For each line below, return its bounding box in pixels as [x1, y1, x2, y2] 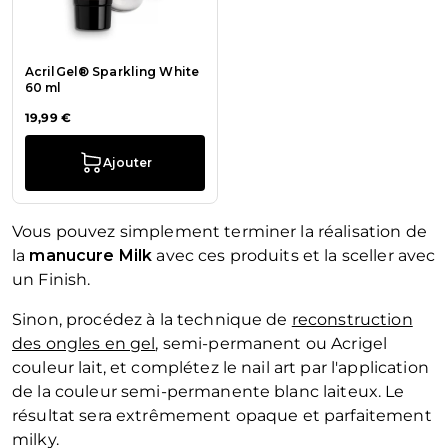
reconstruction [291, 310, 413, 330]
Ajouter [102, 155, 152, 171]
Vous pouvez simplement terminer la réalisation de [12, 222, 427, 242]
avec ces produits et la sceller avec [152, 246, 436, 266]
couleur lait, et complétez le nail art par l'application [12, 358, 429, 378]
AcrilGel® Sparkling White [25, 64, 199, 80]
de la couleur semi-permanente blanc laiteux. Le [12, 382, 405, 402]
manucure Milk [29, 246, 153, 266]
